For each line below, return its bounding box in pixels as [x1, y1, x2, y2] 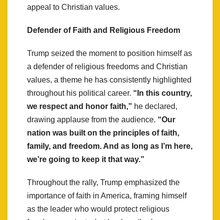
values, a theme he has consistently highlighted [27, 75, 192, 84]
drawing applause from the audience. [27, 115, 158, 124]
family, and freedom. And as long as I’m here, [27, 141, 192, 150]
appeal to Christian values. [27, 2, 120, 11]
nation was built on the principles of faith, [27, 128, 179, 137]
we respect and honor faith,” [27, 102, 132, 110]
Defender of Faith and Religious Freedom [27, 26, 180, 34]
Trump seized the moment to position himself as [27, 49, 192, 57]
